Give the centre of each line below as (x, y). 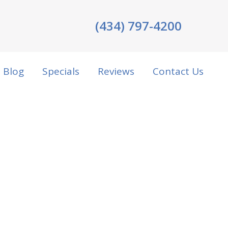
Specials (61, 71)
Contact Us (178, 71)
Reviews (116, 71)
